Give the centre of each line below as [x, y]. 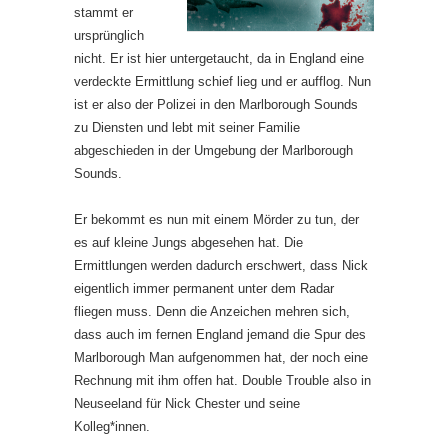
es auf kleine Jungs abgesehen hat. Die [188, 242]
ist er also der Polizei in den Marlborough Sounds [216, 104]
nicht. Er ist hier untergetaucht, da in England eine [219, 58]
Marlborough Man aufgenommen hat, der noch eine [221, 357]
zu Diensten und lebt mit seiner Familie [187, 127]
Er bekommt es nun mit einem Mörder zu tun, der [216, 219]
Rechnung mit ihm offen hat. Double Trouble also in [222, 380]
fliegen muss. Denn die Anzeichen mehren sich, [212, 311]
